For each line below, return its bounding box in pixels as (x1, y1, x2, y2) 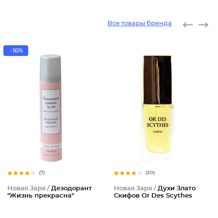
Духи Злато (158, 185, 196, 192)
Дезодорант (51, 185, 92, 192)
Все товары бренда (108, 20, 172, 27)
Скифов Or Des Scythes (114, 193, 192, 199)
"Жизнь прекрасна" (7, 193, 74, 199)
